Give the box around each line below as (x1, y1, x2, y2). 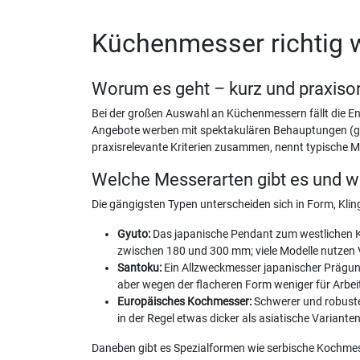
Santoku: (117, 260, 162, 275)
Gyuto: (117, 227, 150, 241)
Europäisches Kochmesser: (117, 294, 252, 309)
